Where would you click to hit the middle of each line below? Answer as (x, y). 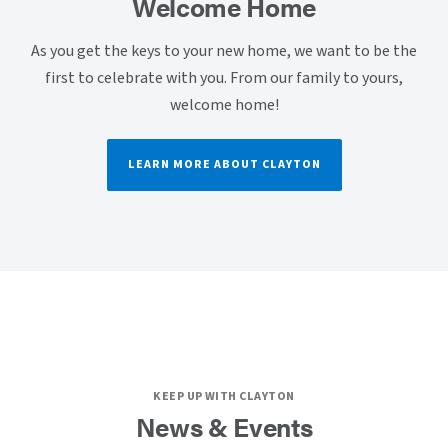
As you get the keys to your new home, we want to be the (224, 51)
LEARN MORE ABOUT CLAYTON (224, 164)
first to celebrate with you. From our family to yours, (224, 78)
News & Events (224, 426)
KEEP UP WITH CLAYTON (224, 396)
